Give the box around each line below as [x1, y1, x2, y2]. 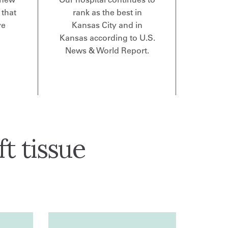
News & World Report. [65, 45, 150, 56]
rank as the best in [72, 7, 142, 18]
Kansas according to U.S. [59, 33, 155, 43]
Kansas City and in [72, 20, 143, 31]
